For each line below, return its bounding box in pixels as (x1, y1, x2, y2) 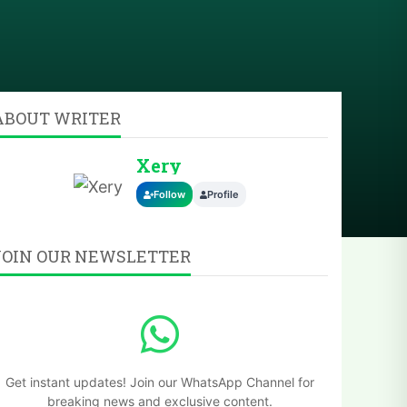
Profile (207, 188, 239, 201)
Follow (154, 188, 185, 201)
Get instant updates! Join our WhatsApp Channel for (5, 374, 314, 390)
